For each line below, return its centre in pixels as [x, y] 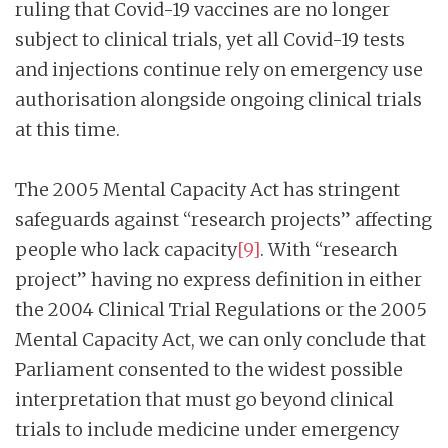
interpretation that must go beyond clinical [204, 399]
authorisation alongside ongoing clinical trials [218, 99]
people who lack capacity [126, 249]
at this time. [67, 129]
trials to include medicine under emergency [207, 429]
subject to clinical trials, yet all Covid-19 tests [210, 39]
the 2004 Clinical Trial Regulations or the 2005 [221, 309]
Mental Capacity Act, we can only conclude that [220, 339]
